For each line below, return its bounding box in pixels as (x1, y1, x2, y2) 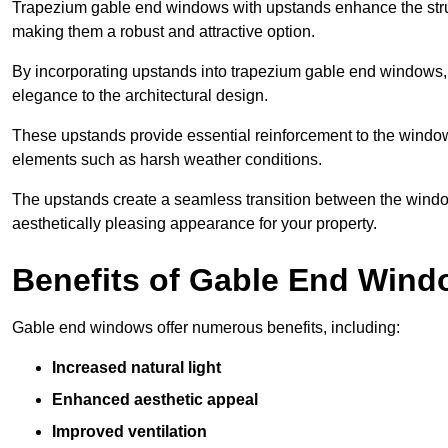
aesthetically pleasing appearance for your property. (12, 214, 377, 232)
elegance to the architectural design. (12, 86, 268, 104)
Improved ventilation (52, 422, 207, 440)
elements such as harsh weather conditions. (12, 150, 322, 168)
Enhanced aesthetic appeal (52, 390, 258, 408)
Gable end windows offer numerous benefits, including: (12, 318, 400, 336)
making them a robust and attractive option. (12, 22, 315, 40)
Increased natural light (52, 358, 221, 376)
